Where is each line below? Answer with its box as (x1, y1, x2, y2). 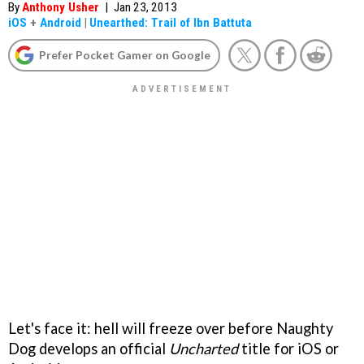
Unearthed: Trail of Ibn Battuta (89, 15, 252, 30)
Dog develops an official (8, 339, 169, 357)
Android (40, 15, 81, 30)
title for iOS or (238, 339, 339, 357)
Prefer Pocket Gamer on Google (39, 48, 210, 62)
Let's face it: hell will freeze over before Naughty (8, 318, 333, 337)
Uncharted (169, 339, 238, 357)
